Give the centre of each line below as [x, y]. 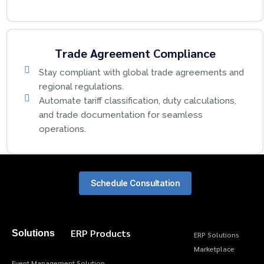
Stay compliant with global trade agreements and [141, 72]
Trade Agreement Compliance [135, 53]
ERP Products [100, 233]
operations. [62, 129]
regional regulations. [81, 87]
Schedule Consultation [135, 183]
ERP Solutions [217, 235]
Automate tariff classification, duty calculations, [138, 101]
